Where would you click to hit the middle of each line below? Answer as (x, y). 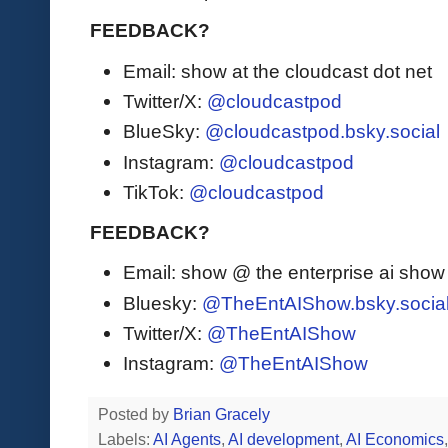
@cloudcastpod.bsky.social (322, 131)
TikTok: (156, 191)
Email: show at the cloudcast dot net (277, 70)
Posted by (135, 415)
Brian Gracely (223, 415)
